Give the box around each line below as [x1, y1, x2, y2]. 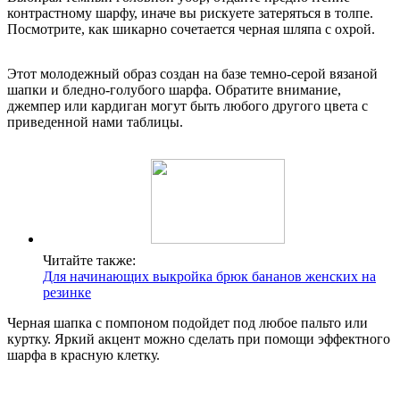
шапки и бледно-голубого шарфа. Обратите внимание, [7, 82, 341, 98]
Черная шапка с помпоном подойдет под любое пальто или [7, 315, 368, 331]
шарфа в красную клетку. [7, 347, 160, 363]
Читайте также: [43, 253, 136, 269]
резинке [43, 285, 91, 301]
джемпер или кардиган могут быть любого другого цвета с [7, 98, 368, 114]
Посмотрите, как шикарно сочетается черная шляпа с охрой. [7, 21, 375, 37]
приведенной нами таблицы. [7, 114, 183, 130]
